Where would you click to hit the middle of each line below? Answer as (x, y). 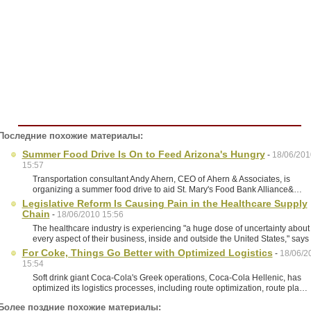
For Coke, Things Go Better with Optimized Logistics (147, 253)
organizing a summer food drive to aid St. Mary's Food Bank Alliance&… (167, 190)
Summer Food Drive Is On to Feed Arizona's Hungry (143, 154)
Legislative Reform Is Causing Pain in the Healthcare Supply (165, 203)
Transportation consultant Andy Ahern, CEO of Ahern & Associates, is (161, 179)
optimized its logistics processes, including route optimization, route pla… (170, 288)
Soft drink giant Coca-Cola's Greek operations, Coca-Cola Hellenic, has (167, 278)
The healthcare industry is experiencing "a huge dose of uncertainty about (171, 228)
